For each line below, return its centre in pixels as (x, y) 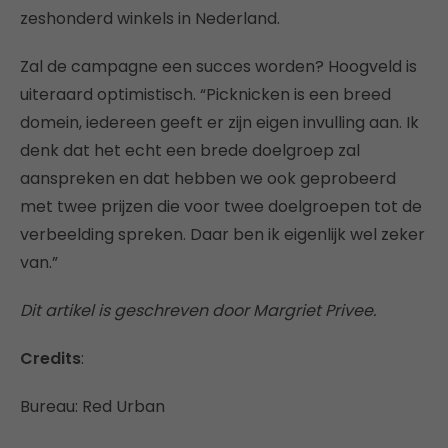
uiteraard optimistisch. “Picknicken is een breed (205, 94)
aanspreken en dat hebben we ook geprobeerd (208, 178)
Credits (50, 358)
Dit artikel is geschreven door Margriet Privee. (198, 310)
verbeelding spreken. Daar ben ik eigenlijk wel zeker (222, 234)
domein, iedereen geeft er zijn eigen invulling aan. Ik (219, 122)
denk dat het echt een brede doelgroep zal (190, 150)
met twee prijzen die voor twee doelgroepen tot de (221, 206)
